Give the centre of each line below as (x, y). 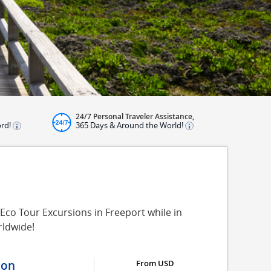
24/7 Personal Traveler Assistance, (135, 116)
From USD (155, 263)
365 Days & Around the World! (130, 125)
